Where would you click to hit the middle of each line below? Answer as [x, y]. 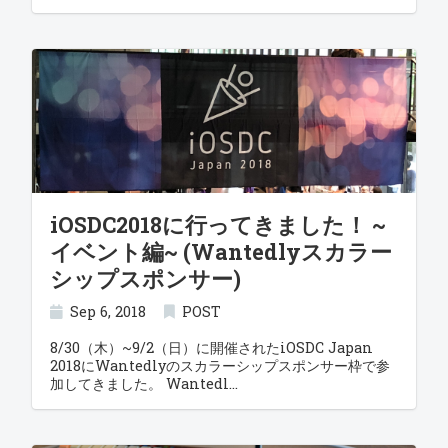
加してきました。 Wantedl [139, 383]
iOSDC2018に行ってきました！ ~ [217, 224]
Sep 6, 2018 [108, 311]
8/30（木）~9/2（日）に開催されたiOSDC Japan [211, 347]
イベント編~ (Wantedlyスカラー [220, 251]
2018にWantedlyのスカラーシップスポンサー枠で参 [219, 365]
